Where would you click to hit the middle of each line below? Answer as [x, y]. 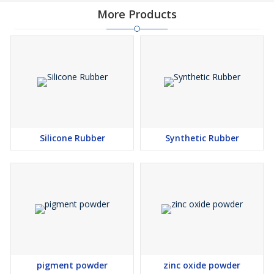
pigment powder [72, 265]
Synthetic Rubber [202, 138]
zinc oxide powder [202, 265]
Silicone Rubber [72, 138]
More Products [137, 14]
